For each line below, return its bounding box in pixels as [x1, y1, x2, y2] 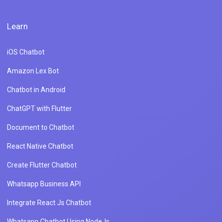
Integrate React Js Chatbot [7, 198, 91, 207]
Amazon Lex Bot [7, 66, 59, 75]
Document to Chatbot [7, 123, 74, 131]
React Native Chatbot [7, 142, 73, 150]
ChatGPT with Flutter [7, 104, 72, 112]
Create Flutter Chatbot [7, 161, 77, 169]
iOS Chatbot [7, 48, 45, 56]
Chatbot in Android [7, 85, 65, 94]
